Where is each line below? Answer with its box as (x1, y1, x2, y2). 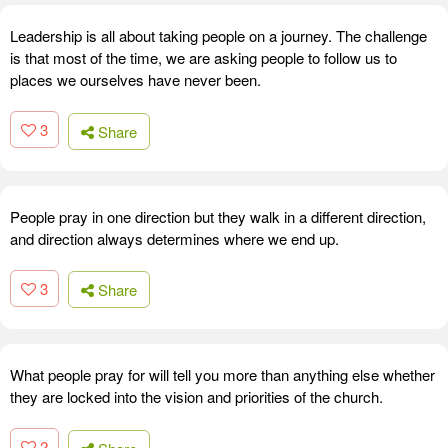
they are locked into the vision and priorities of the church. (10, 386, 383, 408)
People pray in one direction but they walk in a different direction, (10, 205, 426, 227)
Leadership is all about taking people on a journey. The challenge (10, 25, 427, 47)
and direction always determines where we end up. (10, 227, 339, 249)
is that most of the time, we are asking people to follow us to (10, 47, 397, 69)
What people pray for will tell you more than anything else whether (10, 364, 435, 386)
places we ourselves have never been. (10, 69, 261, 91)
